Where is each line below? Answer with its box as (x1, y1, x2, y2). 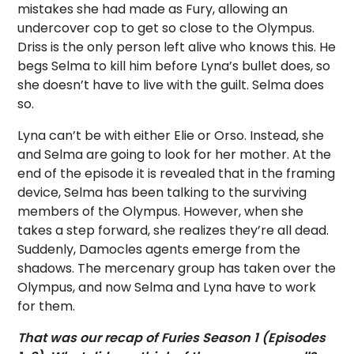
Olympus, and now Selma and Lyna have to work (17, 278, 317, 297)
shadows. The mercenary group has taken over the (17, 259, 337, 278)
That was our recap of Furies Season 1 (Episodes (17, 329, 326, 348)
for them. (17, 297, 76, 316)
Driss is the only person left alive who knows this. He (17, 38, 337, 57)
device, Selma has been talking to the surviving (17, 183, 307, 202)
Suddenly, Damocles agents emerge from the (17, 240, 301, 259)
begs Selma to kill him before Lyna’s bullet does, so (17, 57, 331, 76)
